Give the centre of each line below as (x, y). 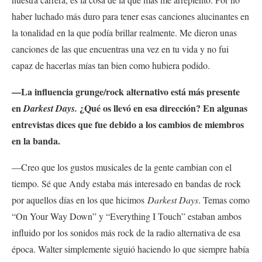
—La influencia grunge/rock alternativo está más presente (126, 92)
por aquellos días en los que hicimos (78, 200)
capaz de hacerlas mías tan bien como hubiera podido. (111, 65)
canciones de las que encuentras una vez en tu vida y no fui (120, 49)
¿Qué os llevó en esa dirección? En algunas (162, 108)
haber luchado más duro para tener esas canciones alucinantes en (130, 16)
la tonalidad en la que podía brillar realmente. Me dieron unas (124, 33)
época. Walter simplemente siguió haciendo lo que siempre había (130, 249)
